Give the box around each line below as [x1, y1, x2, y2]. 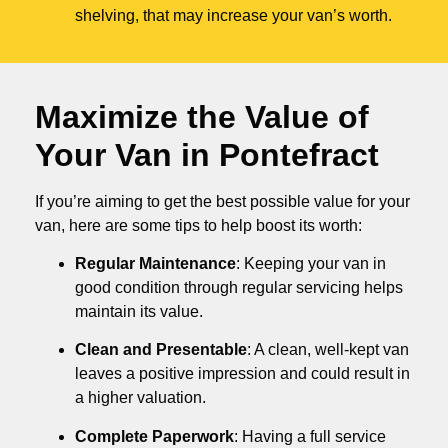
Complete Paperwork [75, 427, 234, 445]
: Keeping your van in [236, 255, 386, 273]
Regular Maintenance [75, 255, 236, 273]
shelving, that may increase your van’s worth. [75, 6, 392, 24]
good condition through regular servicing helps [75, 279, 403, 297]
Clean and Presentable [75, 341, 247, 359]
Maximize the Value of [35, 98, 369, 135]
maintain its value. [75, 303, 203, 321]
